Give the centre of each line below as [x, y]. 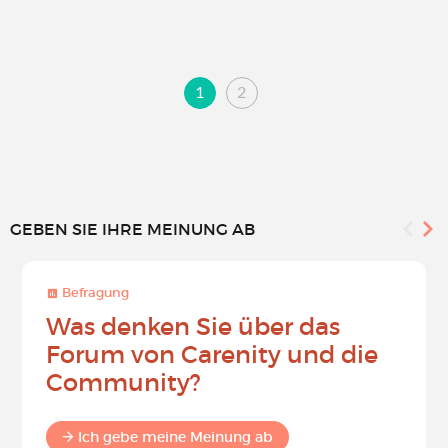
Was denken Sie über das [193, 326]
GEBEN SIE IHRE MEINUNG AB [132, 229]
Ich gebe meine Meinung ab [175, 437]
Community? [123, 382]
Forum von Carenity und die [212, 354]
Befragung [94, 292]
